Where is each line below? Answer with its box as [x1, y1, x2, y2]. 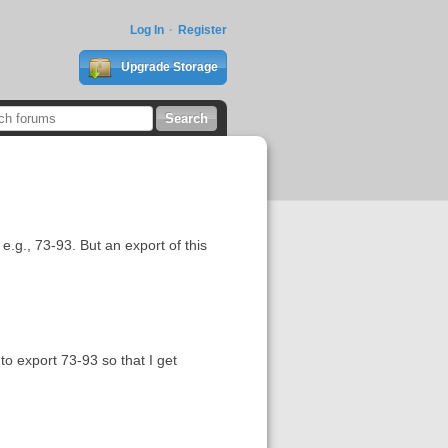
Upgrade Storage [117, 60, 218, 74]
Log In [129, 23, 164, 37]
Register [177, 23, 227, 37]
